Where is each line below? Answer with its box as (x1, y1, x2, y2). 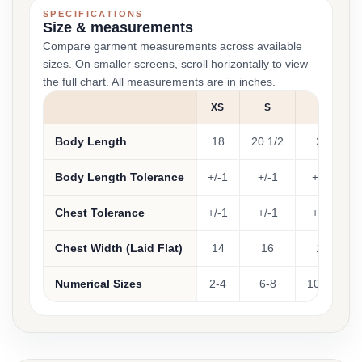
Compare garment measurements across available (43, 40, 302, 53)
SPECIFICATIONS (43, 9, 144, 19)
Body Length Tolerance (55, 170, 184, 183)
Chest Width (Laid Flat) (55, 242, 183, 255)
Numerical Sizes (55, 277, 142, 290)
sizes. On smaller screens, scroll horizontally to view (43, 57, 308, 70)
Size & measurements (43, 19, 193, 36)
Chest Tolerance (55, 206, 145, 219)
